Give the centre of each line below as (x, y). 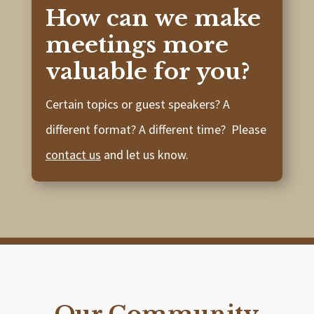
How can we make (153, 19)
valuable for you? (148, 72)
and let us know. (144, 155)
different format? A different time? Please (156, 130)
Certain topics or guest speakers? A (137, 104)
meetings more (137, 45)
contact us (73, 155)
